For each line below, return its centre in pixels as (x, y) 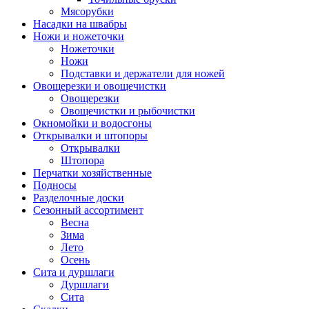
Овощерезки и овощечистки (100, 86)
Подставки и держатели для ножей (143, 73)
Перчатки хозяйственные (92, 173)
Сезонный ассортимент (88, 210)
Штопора (82, 160)
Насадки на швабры (80, 24)
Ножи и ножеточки (79, 36)
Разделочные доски (79, 198)
